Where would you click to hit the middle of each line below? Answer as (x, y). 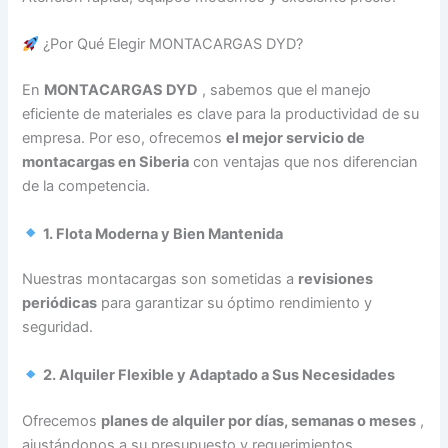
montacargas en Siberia (106, 162)
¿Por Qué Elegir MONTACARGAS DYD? (171, 44)
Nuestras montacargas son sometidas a (160, 279)
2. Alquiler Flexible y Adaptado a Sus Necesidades (219, 374)
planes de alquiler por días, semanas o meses (259, 420)
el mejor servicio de (296, 138)
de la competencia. (86, 186)
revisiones (336, 279)
